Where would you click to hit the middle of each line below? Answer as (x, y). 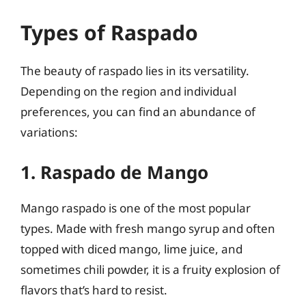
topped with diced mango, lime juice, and (131, 249)
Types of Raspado (109, 32)
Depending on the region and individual (128, 91)
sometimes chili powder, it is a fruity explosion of (150, 269)
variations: (49, 132)
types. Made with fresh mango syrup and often (148, 228)
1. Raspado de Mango (114, 172)
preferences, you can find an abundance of (138, 111)
